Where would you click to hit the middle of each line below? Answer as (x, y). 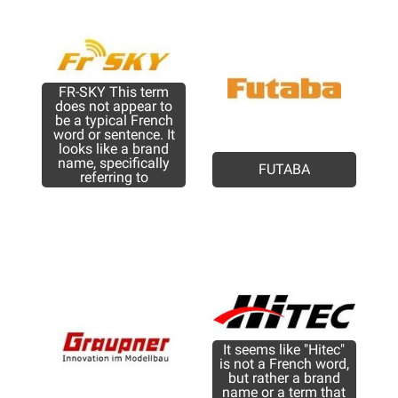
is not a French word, (284, 363)
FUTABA (284, 170)
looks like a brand (114, 149)
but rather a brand (284, 378)
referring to (114, 178)
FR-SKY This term (114, 92)
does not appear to (114, 107)
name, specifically (114, 163)
